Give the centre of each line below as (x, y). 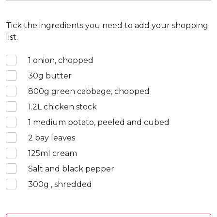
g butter (55, 76)
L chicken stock (67, 107)
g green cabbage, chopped (97, 91)
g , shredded (68, 184)
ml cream (59, 153)
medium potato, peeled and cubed (100, 122)
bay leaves (54, 138)
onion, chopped (62, 60)
